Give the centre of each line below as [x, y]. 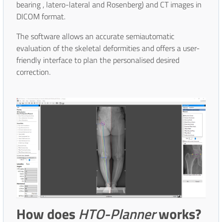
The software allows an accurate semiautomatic [95, 36]
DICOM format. [42, 16]
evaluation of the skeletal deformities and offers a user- [108, 48]
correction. [34, 72]
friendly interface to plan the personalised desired [98, 60]
